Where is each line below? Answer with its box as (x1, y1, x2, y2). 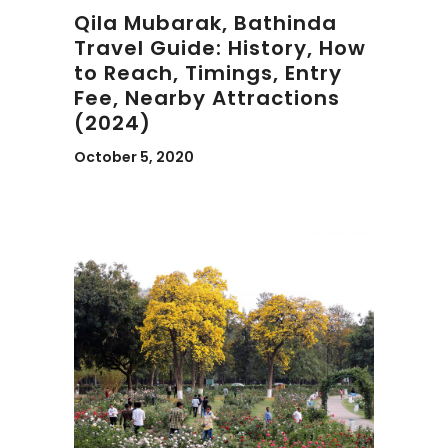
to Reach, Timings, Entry (74, 59, 342, 87)
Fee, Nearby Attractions (74, 84, 340, 112)
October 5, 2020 (74, 147, 194, 167)
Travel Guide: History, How (74, 34, 366, 62)
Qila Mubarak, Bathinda (74, 9, 337, 37)
